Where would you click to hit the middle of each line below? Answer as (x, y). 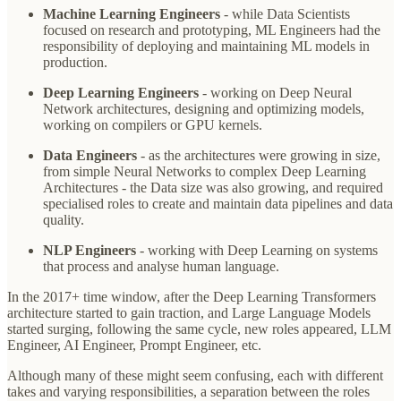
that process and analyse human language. (161, 266)
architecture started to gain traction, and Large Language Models (189, 312)
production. (75, 62)
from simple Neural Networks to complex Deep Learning (205, 171)
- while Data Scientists (285, 13)
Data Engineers (90, 155)
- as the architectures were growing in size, (259, 155)
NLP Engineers (91, 250)
